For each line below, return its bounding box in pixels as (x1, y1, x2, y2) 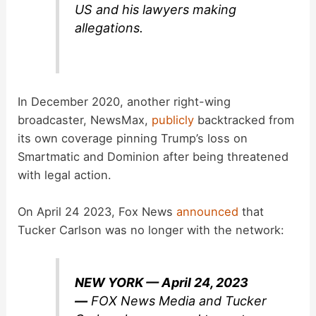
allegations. (75, 20, 144, 35)
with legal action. (18, 167, 112, 182)
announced (176, 204, 239, 219)
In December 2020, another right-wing (18, 94, 231, 109)
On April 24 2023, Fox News (18, 204, 177, 219)
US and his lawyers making (75, 1, 237, 17)
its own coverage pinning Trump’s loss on (18, 130, 248, 145)
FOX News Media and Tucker (87, 293, 267, 308)
